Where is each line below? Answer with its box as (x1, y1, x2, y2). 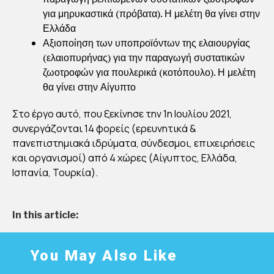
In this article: (12, 209, 78, 221)
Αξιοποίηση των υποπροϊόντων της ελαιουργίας (43, 36, 250, 50)
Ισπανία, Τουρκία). (12, 166, 98, 180)
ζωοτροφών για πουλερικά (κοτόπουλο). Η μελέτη (43, 65, 256, 80)
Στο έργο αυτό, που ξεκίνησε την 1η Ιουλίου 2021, (12, 107, 232, 121)
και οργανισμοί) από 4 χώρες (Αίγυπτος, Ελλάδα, (12, 151, 237, 165)
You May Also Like (31, 247, 177, 265)
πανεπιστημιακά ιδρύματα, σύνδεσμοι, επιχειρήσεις (12, 136, 255, 150)
